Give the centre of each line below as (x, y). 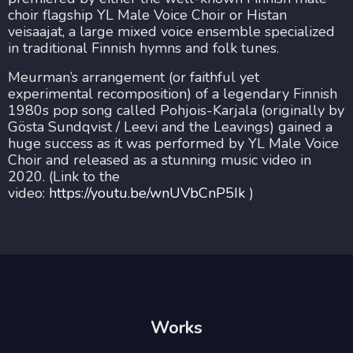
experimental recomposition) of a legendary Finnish (173, 94)
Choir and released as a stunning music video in (160, 160)
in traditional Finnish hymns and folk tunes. (143, 48)
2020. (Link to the (64, 177)
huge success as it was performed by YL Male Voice (173, 144)
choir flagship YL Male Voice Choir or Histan (147, 15)
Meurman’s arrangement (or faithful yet (134, 78)
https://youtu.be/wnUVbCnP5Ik (147, 193)
